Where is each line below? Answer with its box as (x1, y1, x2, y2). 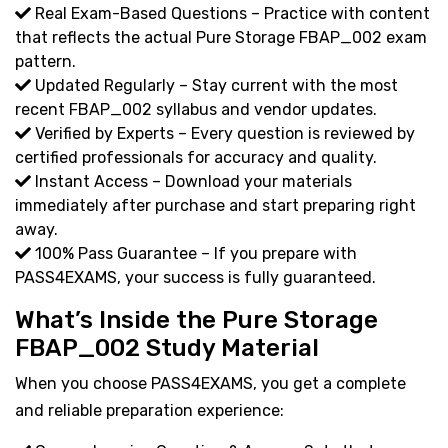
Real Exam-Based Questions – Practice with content (31, 3, 430, 23)
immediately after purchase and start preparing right (15, 195, 416, 215)
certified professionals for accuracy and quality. (15, 147, 377, 167)
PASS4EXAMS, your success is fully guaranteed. (15, 267, 376, 287)
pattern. (15, 51, 76, 71)
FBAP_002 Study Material (15, 333, 319, 362)
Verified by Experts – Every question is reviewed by (31, 123, 415, 143)
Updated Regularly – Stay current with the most (31, 75, 398, 95)
